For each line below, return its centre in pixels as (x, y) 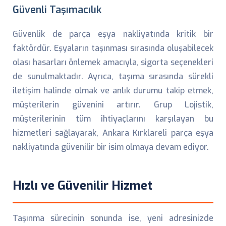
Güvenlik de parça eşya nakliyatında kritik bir (113, 34)
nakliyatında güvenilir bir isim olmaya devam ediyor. (111, 147)
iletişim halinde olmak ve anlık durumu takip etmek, (113, 91)
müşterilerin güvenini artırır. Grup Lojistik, (113, 105)
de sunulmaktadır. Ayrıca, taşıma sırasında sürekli (113, 76)
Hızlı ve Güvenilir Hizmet (82, 186)
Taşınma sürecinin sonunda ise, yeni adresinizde (113, 218)
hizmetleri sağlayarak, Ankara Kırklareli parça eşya (113, 133)
